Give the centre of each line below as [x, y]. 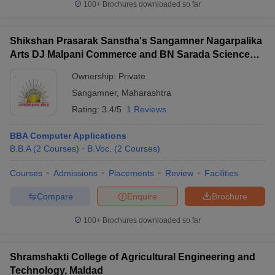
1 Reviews [146, 109]
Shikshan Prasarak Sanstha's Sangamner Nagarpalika [136, 41]
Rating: [87, 109]
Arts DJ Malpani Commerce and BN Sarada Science [130, 54]
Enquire [142, 196]
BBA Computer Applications [68, 136]
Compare [55, 196]
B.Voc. [99, 149]
